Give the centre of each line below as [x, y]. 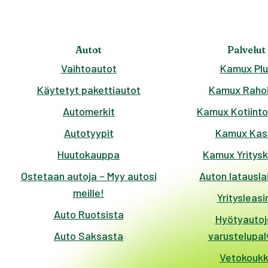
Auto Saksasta [89, 236]
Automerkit [89, 112]
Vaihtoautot [89, 68]
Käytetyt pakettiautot [89, 90]
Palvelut [246, 50]
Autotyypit [89, 133]
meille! [89, 193]
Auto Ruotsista [89, 214]
